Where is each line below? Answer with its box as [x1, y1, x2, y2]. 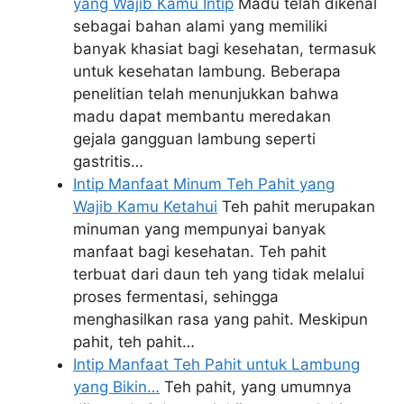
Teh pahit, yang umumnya [160, 378, 352, 397]
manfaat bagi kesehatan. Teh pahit [73, 243, 326, 262]
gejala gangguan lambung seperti [73, 130, 316, 149]
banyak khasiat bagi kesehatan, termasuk [73, 40, 376, 59]
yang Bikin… [73, 378, 160, 397]
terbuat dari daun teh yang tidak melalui [73, 265, 364, 284]
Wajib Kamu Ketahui [73, 197, 217, 216]
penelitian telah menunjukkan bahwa [73, 85, 339, 104]
